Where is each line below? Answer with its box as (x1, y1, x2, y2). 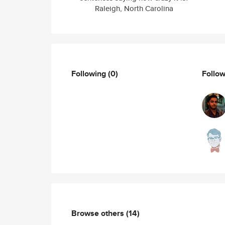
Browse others (71, 207, 126, 219)
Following (71, 67, 108, 79)
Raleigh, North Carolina (95, 3, 173, 14)
